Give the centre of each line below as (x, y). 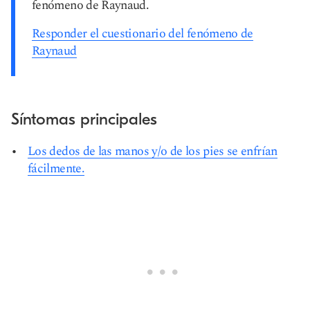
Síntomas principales (84, 119)
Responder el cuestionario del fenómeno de (143, 34)
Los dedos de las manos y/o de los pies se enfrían (153, 151)
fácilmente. (56, 168)
